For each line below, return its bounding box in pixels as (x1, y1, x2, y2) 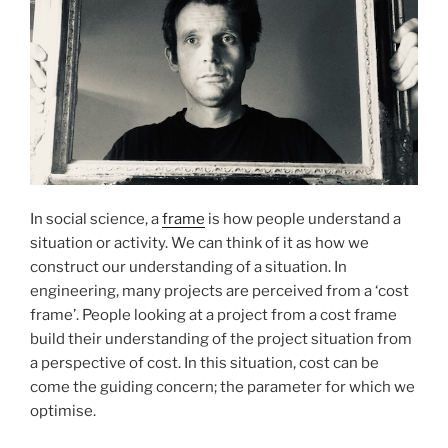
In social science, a (30, 210, 162, 229)
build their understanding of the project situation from (30, 330, 412, 349)
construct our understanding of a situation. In (30, 258, 347, 277)
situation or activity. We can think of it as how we (30, 234, 369, 253)
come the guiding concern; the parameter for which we (30, 378, 415, 397)
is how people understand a (205, 210, 401, 229)
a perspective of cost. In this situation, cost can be (30, 354, 379, 373)
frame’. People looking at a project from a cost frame (30, 306, 397, 325)
